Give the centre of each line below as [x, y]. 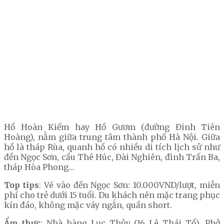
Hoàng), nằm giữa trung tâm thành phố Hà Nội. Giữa [112, 137]
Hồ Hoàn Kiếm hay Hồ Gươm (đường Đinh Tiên [112, 127]
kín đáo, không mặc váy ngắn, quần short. [88, 205]
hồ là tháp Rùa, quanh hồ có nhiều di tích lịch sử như [112, 147]
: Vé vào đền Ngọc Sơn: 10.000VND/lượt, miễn [129, 185]
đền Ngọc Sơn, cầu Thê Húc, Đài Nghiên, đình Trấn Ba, [112, 157]
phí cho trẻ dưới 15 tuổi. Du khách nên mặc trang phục [112, 195]
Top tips [21, 185]
